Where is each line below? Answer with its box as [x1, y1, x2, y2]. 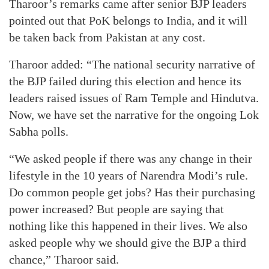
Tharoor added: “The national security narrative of [9, 58, 255, 71]
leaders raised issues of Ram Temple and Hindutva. [9, 91, 259, 104]
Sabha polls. [9, 125, 68, 138]
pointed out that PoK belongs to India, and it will [9, 14, 247, 27]
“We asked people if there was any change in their [9, 152, 252, 165]
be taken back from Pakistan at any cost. [9, 31, 205, 44]
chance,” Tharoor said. [9, 253, 119, 266]
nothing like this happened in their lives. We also [9, 219, 247, 232]
